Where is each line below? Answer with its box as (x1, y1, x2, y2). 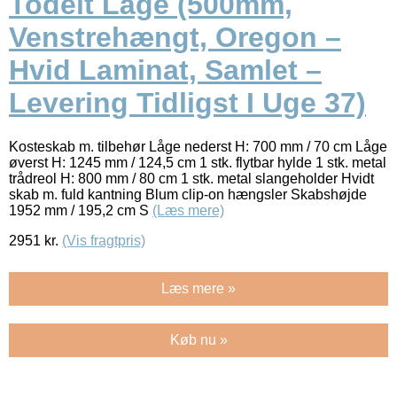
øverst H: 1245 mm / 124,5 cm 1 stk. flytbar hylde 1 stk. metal (9, 154, 386, 170)
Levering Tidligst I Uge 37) (9, 87, 366, 120)
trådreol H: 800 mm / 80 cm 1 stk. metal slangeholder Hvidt (9, 170, 374, 186)
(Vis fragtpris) (62, 232, 145, 248)
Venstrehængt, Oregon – (9, 21, 341, 54)
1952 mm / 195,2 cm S (9, 202, 152, 218)
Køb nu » (169, 331, 228, 347)
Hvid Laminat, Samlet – (9, 54, 322, 87)
